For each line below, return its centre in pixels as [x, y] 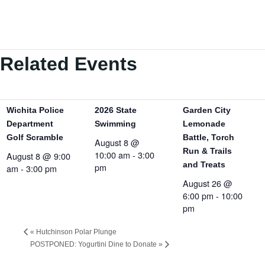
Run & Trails [208, 151]
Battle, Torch [209, 138]
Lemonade [204, 124]
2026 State [115, 110]
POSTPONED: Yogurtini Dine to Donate [94, 244]
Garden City [207, 110]
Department [30, 124]
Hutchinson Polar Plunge [75, 232]
